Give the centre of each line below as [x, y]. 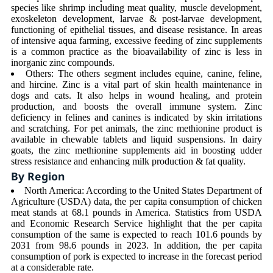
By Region [37, 176]
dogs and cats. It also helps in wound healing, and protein [136, 95]
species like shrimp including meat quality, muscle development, [136, 8]
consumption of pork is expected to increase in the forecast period [136, 256]
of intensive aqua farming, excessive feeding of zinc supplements [136, 41]
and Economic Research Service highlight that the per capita [136, 223]
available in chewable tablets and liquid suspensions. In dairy [136, 139]
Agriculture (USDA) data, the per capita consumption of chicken [136, 201]
